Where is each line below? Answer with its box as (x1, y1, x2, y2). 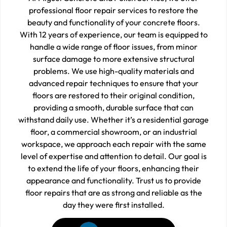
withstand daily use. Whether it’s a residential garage (18, 115, 209, 125)
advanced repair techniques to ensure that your (28, 78, 199, 89)
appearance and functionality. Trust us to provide (26, 175, 201, 186)
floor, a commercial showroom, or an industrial (30, 127, 197, 137)
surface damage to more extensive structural (32, 54, 195, 64)
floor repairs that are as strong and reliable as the (25, 187, 202, 198)
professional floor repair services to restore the (29, 5, 198, 16)
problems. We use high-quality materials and (33, 66, 194, 77)
